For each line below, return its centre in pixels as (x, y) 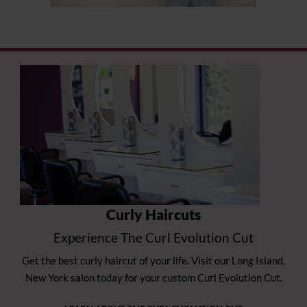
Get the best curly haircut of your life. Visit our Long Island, (153, 261)
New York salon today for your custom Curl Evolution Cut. (153, 278)
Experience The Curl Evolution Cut (153, 238)
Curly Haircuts (153, 214)
